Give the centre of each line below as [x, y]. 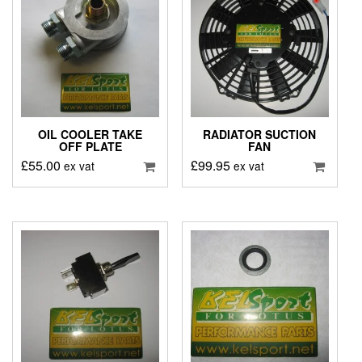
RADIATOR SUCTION [260, 135]
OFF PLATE [90, 147]
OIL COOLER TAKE [90, 135]
